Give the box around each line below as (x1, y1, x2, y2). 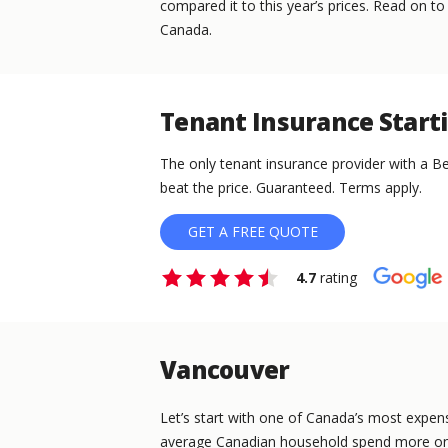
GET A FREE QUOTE (187, 222, 318, 242)
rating (316, 268, 357, 288)
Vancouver (160, 353, 290, 387)
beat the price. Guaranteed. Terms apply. (160, 178, 422, 198)
